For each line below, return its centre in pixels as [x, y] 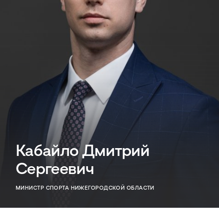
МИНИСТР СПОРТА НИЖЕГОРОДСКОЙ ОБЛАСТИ [85, 187]
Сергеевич [55, 168]
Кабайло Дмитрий [83, 150]
